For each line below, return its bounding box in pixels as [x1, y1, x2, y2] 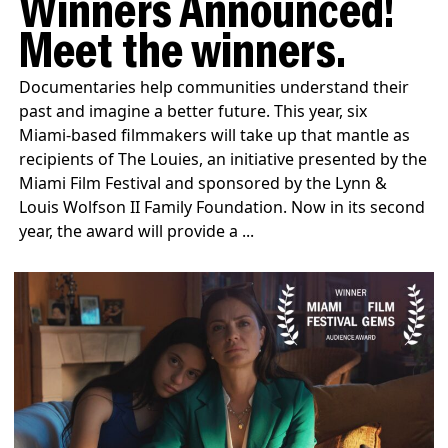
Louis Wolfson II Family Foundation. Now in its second [19, 196, 426, 219]
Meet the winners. [19, 29, 346, 81]
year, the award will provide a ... [19, 220, 255, 243]
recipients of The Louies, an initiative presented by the [19, 148, 428, 171]
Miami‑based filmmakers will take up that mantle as [19, 124, 411, 147]
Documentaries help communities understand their [19, 76, 410, 99]
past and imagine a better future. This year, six [19, 100, 368, 123]
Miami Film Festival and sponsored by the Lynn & [19, 172, 388, 195]
